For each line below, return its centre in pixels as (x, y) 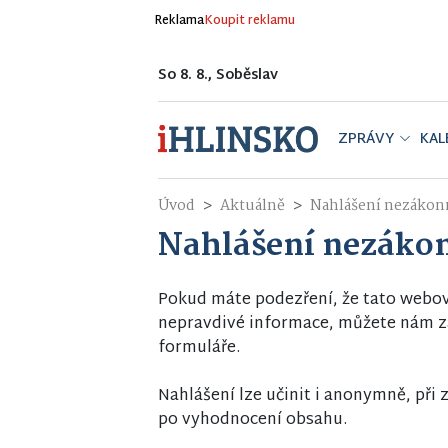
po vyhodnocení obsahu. (252, 420)
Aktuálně (252, 206)
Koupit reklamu (249, 21)
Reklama (179, 21)
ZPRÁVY (366, 139)
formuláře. (199, 348)
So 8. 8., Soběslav (218, 75)
